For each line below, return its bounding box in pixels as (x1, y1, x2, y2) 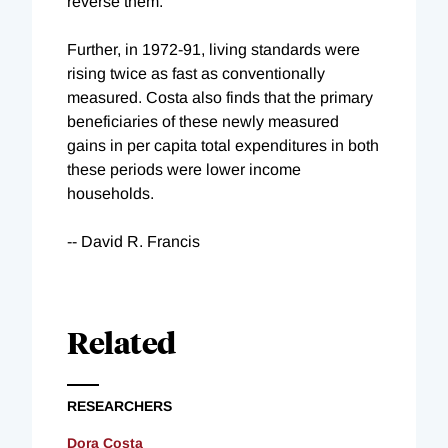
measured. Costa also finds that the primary (67, 88, 373, 106)
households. (67, 184, 154, 202)
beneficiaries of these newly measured (67, 112, 339, 130)
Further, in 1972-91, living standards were (67, 40, 360, 58)
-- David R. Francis (67, 232, 200, 250)
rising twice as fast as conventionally (67, 64, 325, 82)
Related (67, 321, 176, 361)
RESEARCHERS (67, 397, 172, 414)
